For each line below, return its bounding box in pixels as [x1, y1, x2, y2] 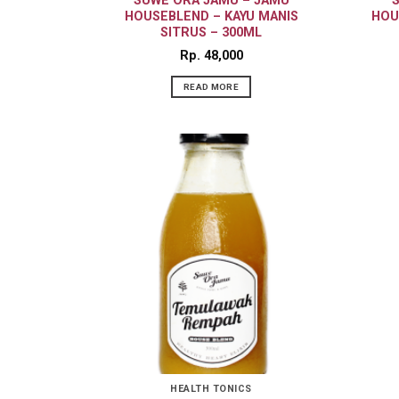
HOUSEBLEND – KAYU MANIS [124, 8, 298, 24]
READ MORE [183, 81, 239, 92]
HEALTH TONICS [169, 383, 253, 395]
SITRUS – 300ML [160, 24, 262, 40]
